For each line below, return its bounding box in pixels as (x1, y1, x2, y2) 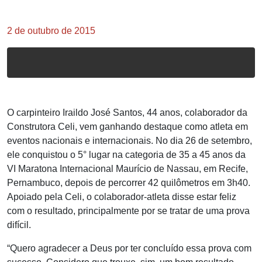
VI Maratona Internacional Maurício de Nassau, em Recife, (7, 164, 248, 174)
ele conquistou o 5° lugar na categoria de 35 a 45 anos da (7, 150, 246, 160)
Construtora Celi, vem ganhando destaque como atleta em (7, 122, 248, 132)
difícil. (7, 220, 31, 230)
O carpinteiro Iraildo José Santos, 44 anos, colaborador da (7, 108, 247, 118)
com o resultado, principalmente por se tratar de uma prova (7, 206, 250, 216)
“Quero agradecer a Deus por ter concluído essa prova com (7, 243, 251, 253)
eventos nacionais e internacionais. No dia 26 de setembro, (7, 136, 252, 146)
